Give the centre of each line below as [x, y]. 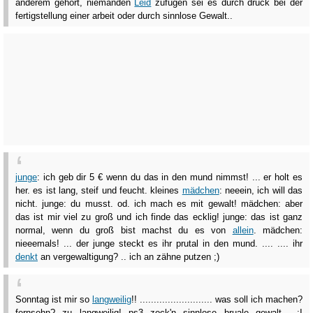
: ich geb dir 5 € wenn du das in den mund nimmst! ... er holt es [170, 177]
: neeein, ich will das [261, 190]
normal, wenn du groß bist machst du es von [124, 230]
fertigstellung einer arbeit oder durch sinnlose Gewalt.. [124, 15]
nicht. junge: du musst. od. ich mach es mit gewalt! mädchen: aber [159, 203]
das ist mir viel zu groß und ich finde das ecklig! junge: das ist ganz [159, 217]
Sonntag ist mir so [54, 300]
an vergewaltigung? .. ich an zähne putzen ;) [129, 256]
